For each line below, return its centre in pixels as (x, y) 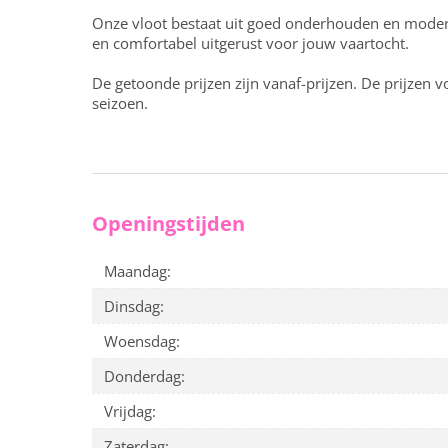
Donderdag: (144, 376)
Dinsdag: (134, 306)
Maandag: (137, 271)
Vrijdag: (130, 411)
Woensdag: (142, 341)
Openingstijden (168, 224)
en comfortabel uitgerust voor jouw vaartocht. (250, 43)
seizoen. (120, 103)
